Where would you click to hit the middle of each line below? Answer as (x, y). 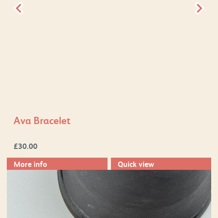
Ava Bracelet (42, 120)
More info (30, 164)
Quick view (136, 164)
